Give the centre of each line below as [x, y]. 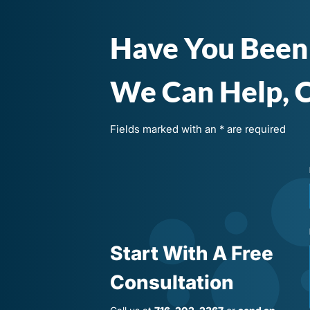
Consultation [172, 282]
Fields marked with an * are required [198, 130]
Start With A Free [192, 253]
